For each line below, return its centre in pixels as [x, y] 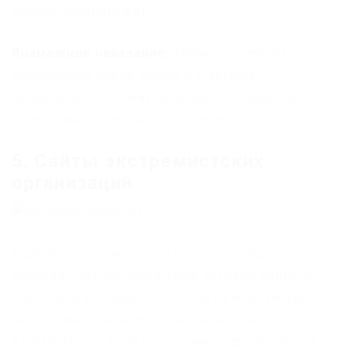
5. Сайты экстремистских [138, 161]
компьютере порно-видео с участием [133, 75]
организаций [73, 183]
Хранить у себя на [228, 53]
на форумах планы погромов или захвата [145, 319]
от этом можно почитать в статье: [121, 119]
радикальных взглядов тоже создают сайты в [162, 275]
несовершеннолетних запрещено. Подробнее [159, 97]
